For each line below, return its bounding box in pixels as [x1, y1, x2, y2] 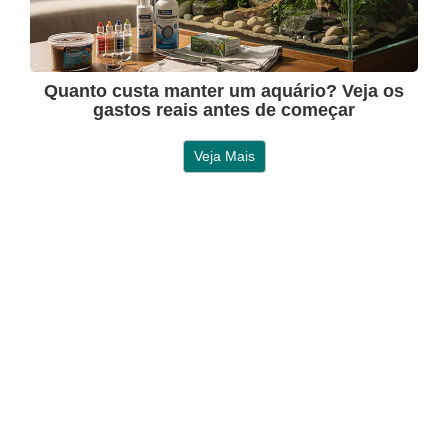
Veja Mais [193, 148, 255, 165]
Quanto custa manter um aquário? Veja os [44, 81, 404, 102]
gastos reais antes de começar [93, 100, 355, 121]
